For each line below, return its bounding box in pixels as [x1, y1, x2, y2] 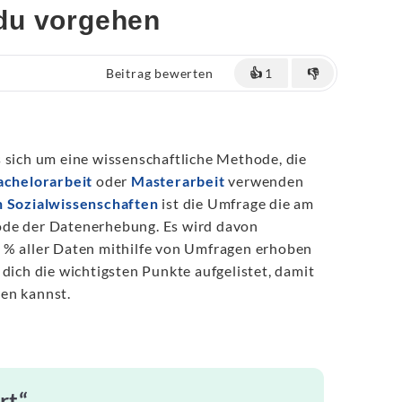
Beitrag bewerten [105, 65, 214, 81]
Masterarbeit [131, 172, 225, 189]
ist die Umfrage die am [158, 195, 315, 212]
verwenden [224, 172, 304, 189]
